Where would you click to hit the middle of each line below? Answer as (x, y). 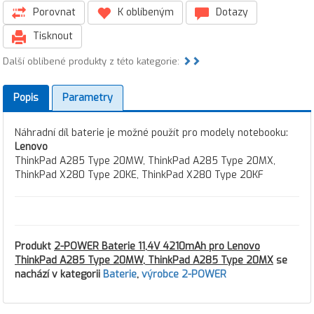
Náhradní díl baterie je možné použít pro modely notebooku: (151, 133)
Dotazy (231, 12)
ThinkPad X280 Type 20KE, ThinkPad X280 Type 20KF (139, 175)
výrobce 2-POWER (184, 274)
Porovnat (53, 12)
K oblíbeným (144, 12)
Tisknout (52, 36)
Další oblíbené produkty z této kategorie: (93, 61)
